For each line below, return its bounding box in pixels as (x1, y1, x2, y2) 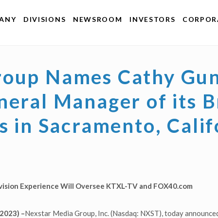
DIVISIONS (23, 15, 66, 24)
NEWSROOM (73, 15, 123, 24)
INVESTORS (129, 15, 176, 24)
